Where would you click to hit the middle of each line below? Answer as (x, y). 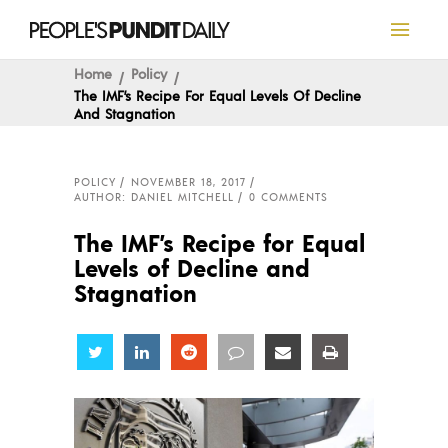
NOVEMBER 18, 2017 (188, 182)
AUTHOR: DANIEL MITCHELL (154, 197)
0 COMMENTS (288, 197)
